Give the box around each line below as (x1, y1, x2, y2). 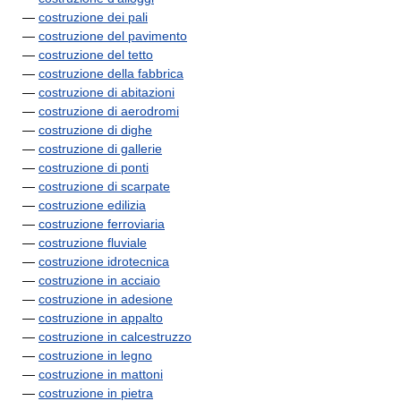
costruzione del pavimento (38, 29, 187, 43)
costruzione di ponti (38, 160, 149, 175)
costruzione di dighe (38, 123, 152, 137)
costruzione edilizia (38, 198, 146, 212)
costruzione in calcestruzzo (38, 329, 192, 344)
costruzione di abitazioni (38, 85, 175, 99)
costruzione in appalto (38, 311, 163, 325)
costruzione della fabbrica (38, 66, 183, 81)
